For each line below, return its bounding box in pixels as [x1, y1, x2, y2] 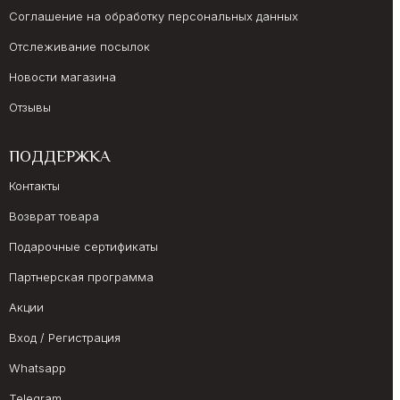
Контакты [9, 178, 60, 193]
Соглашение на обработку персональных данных [9, 8, 298, 23]
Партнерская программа [9, 269, 154, 284]
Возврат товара [9, 208, 99, 223]
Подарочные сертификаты [9, 238, 158, 254]
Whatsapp [9, 360, 66, 375]
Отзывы [9, 99, 51, 114]
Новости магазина [9, 69, 116, 84]
